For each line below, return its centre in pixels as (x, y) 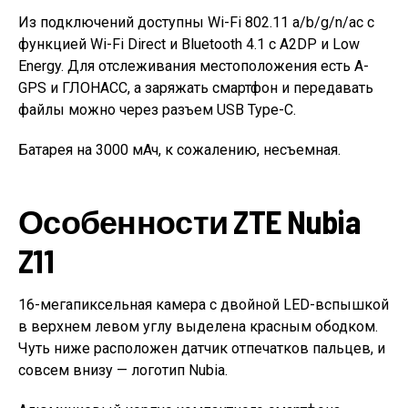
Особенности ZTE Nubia (189, 221)
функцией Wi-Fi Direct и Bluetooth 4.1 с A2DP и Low (189, 44)
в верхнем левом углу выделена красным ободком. (198, 326)
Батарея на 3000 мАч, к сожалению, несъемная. (179, 150)
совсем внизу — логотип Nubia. (123, 370)
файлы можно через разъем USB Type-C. (157, 110)
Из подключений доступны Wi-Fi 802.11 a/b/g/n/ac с (196, 22)
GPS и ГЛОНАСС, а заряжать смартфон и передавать (196, 88)
